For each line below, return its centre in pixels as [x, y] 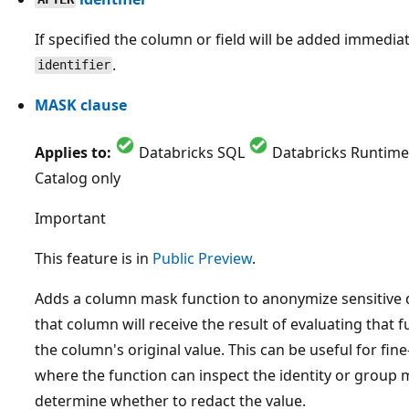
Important [70, 218]
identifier [73, 65]
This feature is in [94, 258]
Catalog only [78, 178]
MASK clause [81, 105]
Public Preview [202, 258]
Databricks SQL [192, 152]
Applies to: [73, 152]
